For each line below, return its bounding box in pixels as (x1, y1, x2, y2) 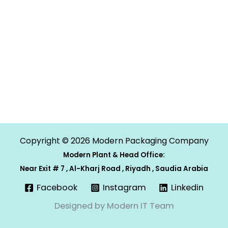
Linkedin (170, 181, 204, 193)
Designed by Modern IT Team (54, 200, 174, 212)
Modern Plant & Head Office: (63, 150, 165, 160)
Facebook (37, 181, 78, 193)
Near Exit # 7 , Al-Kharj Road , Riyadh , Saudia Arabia (20, 164, 208, 174)
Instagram (102, 181, 146, 193)
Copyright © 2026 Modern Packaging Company (19, 135, 209, 147)
